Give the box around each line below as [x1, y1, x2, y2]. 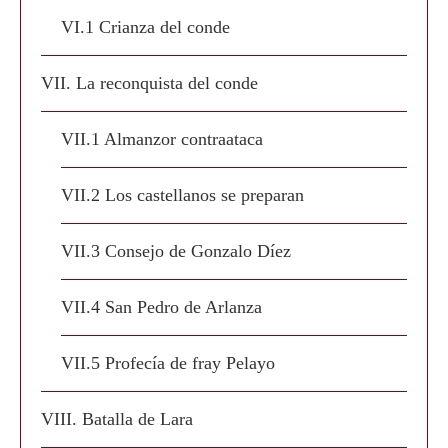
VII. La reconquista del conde [41, 73, 258, 93]
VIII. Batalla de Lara [41, 409, 193, 429]
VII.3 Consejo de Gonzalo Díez [61, 241, 291, 261]
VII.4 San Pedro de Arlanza [61, 297, 262, 317]
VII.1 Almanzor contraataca [61, 129, 263, 149]
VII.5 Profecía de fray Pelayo [61, 353, 275, 373]
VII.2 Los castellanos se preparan [61, 185, 304, 205]
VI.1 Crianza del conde [61, 17, 230, 37]
